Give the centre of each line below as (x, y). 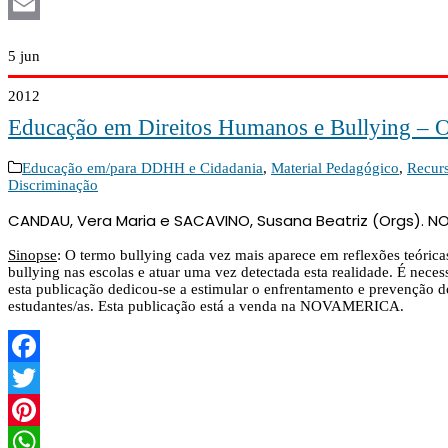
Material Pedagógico (335, 168)
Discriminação (53, 185)
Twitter (29, 410)
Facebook (38, 378)
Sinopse (32, 255)
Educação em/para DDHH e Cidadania (142, 168)
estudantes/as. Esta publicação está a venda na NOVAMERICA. (206, 306)
